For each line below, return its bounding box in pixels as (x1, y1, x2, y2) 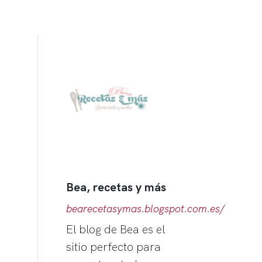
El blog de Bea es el (66, 222, 165, 236)
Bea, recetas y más (66, 180, 166, 194)
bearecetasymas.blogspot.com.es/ (66, 202, 225, 215)
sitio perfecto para (66, 239, 161, 254)
